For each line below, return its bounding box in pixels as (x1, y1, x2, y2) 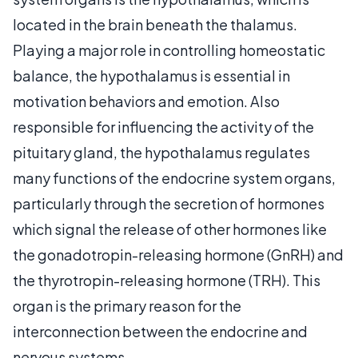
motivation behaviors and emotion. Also (13, 91, 280, 110)
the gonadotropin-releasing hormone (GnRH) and (13, 245, 344, 264)
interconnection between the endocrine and (13, 321, 308, 340)
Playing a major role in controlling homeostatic (13, 40, 325, 59)
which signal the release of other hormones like (13, 219, 327, 238)
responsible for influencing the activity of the (13, 117, 314, 136)
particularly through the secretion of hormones (13, 193, 324, 213)
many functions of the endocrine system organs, (13, 168, 336, 187)
